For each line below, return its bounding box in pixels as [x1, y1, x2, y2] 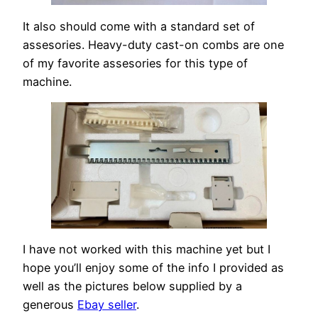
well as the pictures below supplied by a [23, 278, 242, 293]
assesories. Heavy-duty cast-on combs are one [23, 37, 284, 52]
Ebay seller [77, 297, 136, 312]
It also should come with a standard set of [23, 18, 255, 33]
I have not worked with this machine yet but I [23, 241, 270, 256]
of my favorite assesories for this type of [23, 55, 248, 70]
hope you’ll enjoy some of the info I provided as [23, 260, 284, 275]
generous [23, 297, 77, 312]
